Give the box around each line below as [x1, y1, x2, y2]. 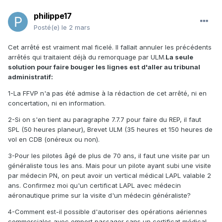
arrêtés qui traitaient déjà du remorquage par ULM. [8, 53, 166, 61]
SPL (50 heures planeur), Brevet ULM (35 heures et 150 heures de [8, 125, 213, 134]
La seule [166, 53, 193, 61]
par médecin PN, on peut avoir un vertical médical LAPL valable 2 [8, 171, 211, 180]
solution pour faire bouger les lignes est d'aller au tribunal [8, 63, 200, 71]
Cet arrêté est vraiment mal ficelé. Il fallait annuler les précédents [8, 43, 212, 52]
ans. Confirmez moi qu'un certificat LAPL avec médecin [8, 181, 181, 190]
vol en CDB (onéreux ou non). [8, 135, 100, 144]
